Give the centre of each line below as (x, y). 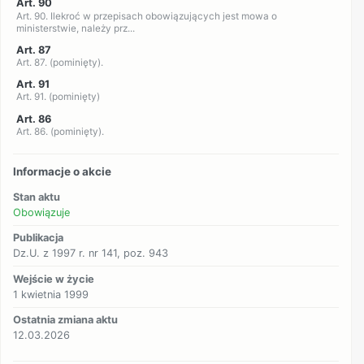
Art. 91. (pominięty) (58, 97)
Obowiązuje (42, 212)
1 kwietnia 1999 (51, 294)
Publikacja (39, 238)
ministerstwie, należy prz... (75, 28)
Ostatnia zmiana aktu (66, 320)
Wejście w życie (54, 279)
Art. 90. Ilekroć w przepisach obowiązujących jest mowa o (146, 16)
